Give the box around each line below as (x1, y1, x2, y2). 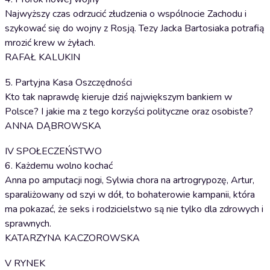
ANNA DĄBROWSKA (5, 119, 101, 133)
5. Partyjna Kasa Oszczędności (5, 76, 132, 89)
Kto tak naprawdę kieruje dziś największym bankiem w (5, 90, 232, 104)
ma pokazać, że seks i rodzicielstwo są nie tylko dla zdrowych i (5, 202, 263, 216)
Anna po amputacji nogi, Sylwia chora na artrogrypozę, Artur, (5, 174, 254, 187)
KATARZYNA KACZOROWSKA (5, 231, 140, 245)
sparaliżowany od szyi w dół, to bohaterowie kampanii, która (5, 188, 255, 201)
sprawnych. (5, 217, 51, 230)
